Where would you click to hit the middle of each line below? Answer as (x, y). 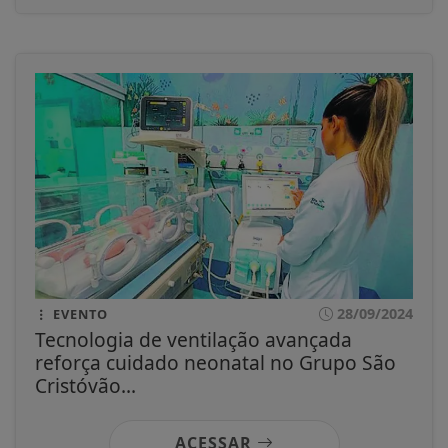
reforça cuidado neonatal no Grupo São (215, 363)
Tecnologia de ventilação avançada (193, 340)
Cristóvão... (85, 386)
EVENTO (78, 314)
